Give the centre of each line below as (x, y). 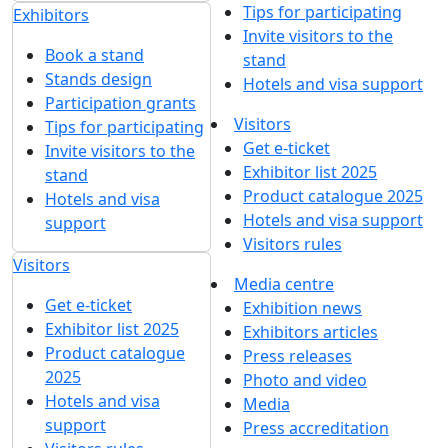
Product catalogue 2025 (333, 195)
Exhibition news (302, 307)
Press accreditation (316, 427)
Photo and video (305, 379)
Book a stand (94, 54)
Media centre (284, 283)
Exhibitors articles (310, 331)
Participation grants (120, 102)
